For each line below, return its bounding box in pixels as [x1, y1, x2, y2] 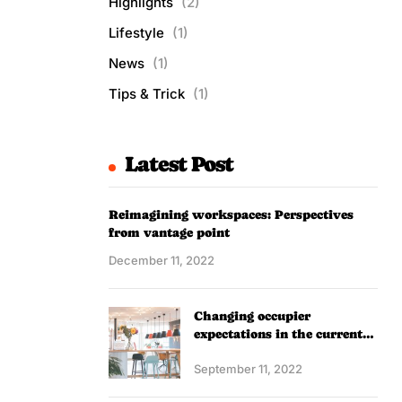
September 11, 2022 [194, 361, 302, 376]
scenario [194, 344, 246, 359]
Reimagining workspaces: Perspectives [109, 206, 354, 222]
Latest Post [125, 151, 233, 176]
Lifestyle [109, 23, 164, 41]
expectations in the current [194, 326, 363, 341]
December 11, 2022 [109, 252, 214, 267]
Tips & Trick [109, 84, 185, 102]
